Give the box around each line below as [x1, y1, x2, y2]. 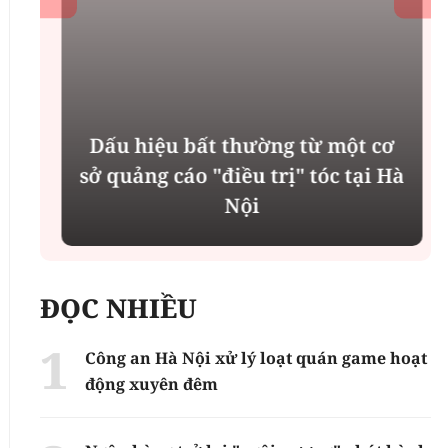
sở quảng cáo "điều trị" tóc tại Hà [73, 161, 399, 189]
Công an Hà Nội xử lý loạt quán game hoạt [85, 346, 428, 369]
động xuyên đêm [85, 372, 219, 395]
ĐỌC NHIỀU [40, 289, 198, 326]
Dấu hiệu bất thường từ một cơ [83, 131, 389, 159]
